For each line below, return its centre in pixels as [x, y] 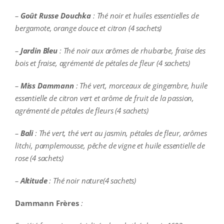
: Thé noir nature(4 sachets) [92, 181]
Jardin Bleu [39, 51]
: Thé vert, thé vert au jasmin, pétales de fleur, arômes [120, 133]
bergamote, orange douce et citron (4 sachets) [88, 28]
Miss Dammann [47, 86]
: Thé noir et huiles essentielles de [145, 16]
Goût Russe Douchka [55, 16]
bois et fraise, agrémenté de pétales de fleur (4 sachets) [102, 63]
